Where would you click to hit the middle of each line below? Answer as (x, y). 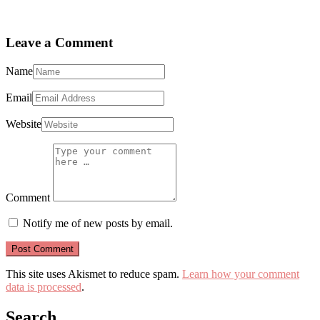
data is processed (44, 286)
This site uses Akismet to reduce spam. (94, 274)
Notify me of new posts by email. (98, 223)
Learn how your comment (241, 274)
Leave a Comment (59, 42)
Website (24, 124)
